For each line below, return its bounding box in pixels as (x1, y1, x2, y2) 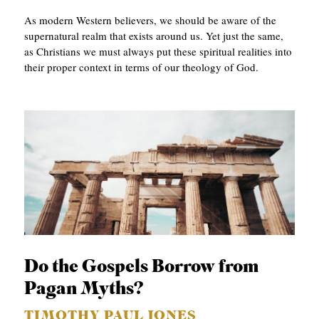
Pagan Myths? (24, 281, 145, 299)
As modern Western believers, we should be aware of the (24, 12, 277, 27)
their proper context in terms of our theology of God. (24, 59, 259, 74)
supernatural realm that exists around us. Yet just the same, (24, 28, 284, 43)
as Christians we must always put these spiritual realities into (24, 43, 293, 58)
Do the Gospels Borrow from (24, 258, 259, 277)
